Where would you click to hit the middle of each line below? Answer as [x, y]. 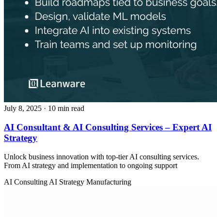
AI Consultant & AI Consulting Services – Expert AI [108, 127]
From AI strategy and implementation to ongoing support [91, 165]
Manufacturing [109, 182]
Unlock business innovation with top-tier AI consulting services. [101, 156]
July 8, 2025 [23, 108]
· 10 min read [64, 108]
